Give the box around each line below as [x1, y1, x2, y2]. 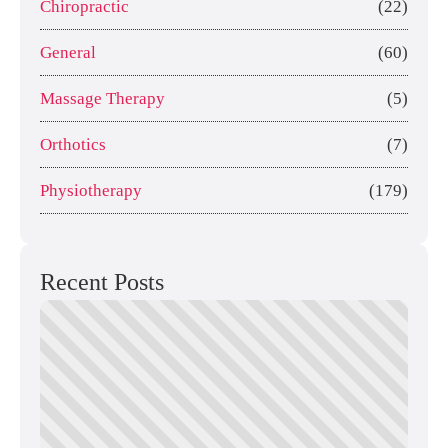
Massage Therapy [40, 88, 165, 108]
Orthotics [40, 134, 106, 154]
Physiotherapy [40, 180, 142, 200]
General [40, 42, 96, 62]
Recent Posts [40, 268, 164, 295]
